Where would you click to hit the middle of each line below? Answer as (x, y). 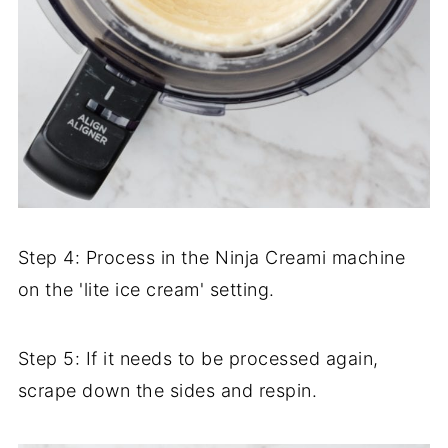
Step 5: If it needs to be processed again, (198, 359)
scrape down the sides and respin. (167, 391)
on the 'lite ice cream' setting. (149, 290)
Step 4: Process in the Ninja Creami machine (211, 258)
